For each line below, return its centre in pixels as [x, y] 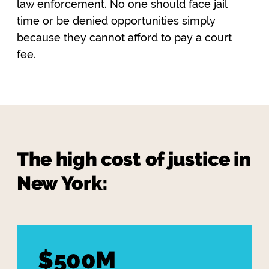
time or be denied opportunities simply [116, 21]
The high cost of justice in [134, 159]
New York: [63, 183]
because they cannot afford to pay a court [124, 38]
